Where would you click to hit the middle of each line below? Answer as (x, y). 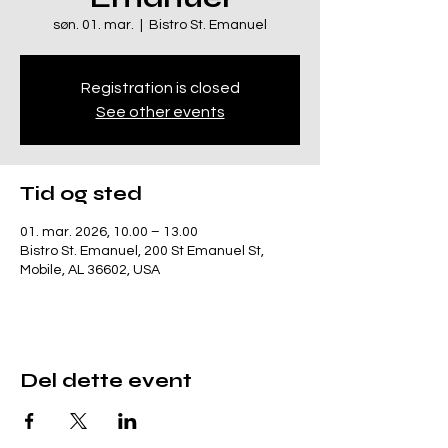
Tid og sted (81, 194)
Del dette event (106, 381)
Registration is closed (160, 88)
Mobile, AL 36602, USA (90, 270)
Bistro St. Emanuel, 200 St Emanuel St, (142, 251)
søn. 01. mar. (93, 25)
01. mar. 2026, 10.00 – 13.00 (109, 232)
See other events (160, 112)
